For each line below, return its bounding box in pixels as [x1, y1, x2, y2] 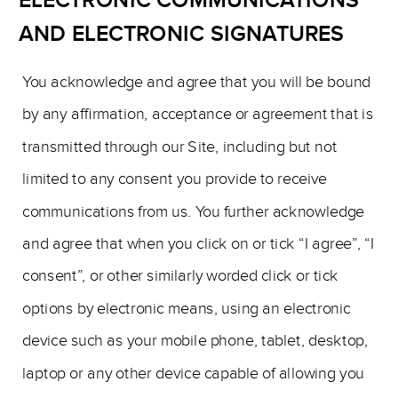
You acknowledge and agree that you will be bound [22, 72, 371, 92]
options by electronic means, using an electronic [22, 298, 351, 319]
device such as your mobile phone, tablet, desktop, [22, 330, 369, 351]
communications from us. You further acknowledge [22, 201, 365, 222]
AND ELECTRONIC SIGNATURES [19, 20, 345, 48]
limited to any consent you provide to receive [22, 169, 328, 189]
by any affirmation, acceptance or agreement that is [22, 104, 373, 124]
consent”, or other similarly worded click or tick [22, 266, 338, 286]
